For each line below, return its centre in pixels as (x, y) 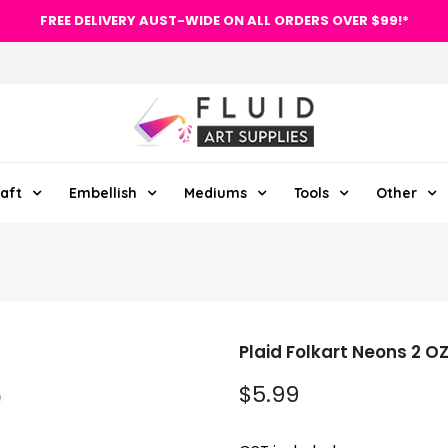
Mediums (215, 193)
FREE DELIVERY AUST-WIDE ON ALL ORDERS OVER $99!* (224, 20)
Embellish (102, 193)
